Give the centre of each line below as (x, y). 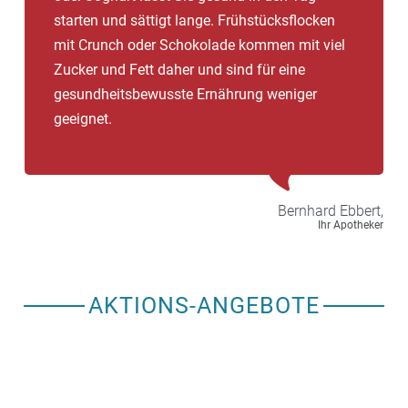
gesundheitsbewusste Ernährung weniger (185, 94)
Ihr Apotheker (351, 224)
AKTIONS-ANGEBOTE (204, 305)
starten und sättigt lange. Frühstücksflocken (194, 20)
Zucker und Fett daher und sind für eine (179, 69)
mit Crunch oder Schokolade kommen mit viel (199, 45)
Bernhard (307, 210)
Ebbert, (362, 210)
